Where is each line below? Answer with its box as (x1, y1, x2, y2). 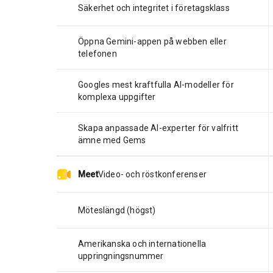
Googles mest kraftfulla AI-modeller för (78, 79, 234, 90)
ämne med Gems (78, 135, 146, 145)
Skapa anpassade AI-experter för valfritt (78, 122, 238, 133)
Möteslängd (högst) (78, 205, 156, 215)
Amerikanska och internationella (78, 238, 207, 249)
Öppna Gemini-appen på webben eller (78, 36, 227, 46)
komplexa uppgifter (78, 91, 156, 102)
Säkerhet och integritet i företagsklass (78, 2, 230, 13)
